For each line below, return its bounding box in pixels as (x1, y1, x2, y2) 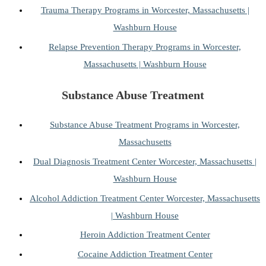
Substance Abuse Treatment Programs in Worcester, (50, 120, 240, 130)
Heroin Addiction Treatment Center (80, 230, 210, 240)
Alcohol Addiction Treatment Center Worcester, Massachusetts (30, 193, 260, 203)
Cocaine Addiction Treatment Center (77, 249, 213, 259)
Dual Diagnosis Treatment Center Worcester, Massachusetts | (33, 156, 256, 166)
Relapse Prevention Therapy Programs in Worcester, (49, 42, 241, 52)
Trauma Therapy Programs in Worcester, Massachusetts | (40, 5, 249, 15)
